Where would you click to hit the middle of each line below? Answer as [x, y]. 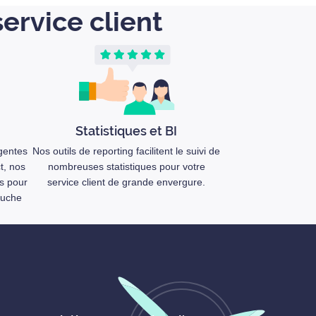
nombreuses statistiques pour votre [126, 166]
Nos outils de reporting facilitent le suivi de [127, 151]
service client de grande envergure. [127, 182]
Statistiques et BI [127, 131]
